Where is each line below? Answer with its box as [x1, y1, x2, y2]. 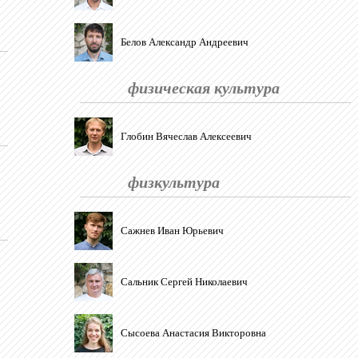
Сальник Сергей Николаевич [121, 276, 248, 288]
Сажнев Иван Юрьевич [121, 225, 224, 237]
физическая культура [128, 76, 280, 98]
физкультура [128, 170, 220, 193]
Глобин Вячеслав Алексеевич [121, 130, 252, 142]
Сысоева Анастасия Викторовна [121, 327, 266, 339]
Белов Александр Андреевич [121, 36, 249, 48]
